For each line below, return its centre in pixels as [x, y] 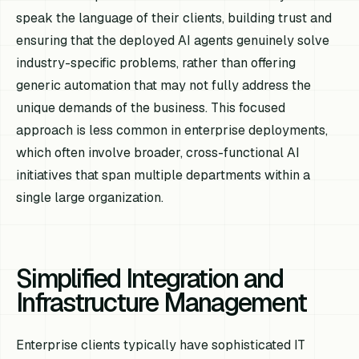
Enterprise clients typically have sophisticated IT [161, 345]
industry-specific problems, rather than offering [156, 63]
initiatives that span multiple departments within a [163, 175]
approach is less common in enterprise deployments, [172, 131]
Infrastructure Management [161, 303]
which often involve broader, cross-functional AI [158, 153]
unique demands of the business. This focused [151, 108]
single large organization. [90, 198]
